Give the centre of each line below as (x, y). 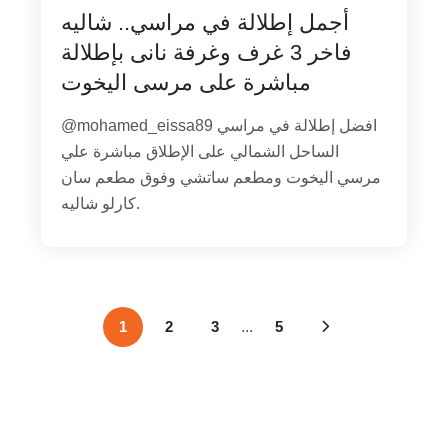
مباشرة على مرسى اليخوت (186, 82)
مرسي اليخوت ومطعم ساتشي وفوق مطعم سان (221, 177)
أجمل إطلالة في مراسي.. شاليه (205, 22)
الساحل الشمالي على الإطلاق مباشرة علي (200, 151)
